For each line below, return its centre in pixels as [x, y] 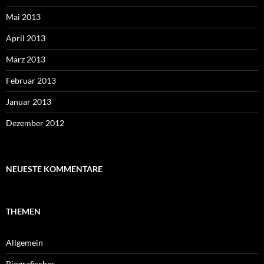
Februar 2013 [31, 80]
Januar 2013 [29, 101]
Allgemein [24, 242]
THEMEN [23, 211]
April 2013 [26, 38]
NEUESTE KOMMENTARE [54, 169]
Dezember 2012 [35, 123]
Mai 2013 [23, 16]
